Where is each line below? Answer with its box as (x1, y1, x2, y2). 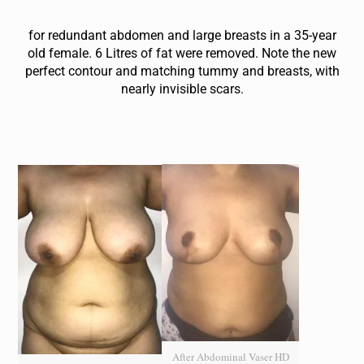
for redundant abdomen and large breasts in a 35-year (28, 28, 336, 44)
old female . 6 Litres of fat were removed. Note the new (28, 45, 336, 62)
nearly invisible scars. (120, 81, 244, 97)
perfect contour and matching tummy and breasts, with (24, 63, 340, 80)
